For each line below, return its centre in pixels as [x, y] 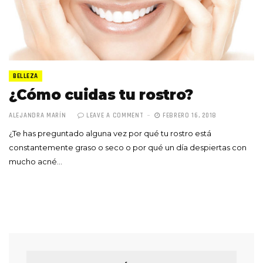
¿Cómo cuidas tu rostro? [101, 95]
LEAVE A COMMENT [115, 116]
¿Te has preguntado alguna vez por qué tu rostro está [110, 134]
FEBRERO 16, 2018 [189, 116]
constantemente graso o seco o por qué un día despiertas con [128, 148]
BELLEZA [26, 77]
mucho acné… [36, 162]
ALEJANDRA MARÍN [38, 116]
